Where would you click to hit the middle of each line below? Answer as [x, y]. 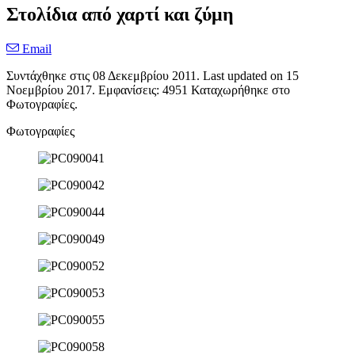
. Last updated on [241, 76]
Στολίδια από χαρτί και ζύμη [120, 15]
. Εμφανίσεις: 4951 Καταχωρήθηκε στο [191, 90]
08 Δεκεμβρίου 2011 [145, 76]
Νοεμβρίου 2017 [49, 90]
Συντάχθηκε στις [50, 76]
